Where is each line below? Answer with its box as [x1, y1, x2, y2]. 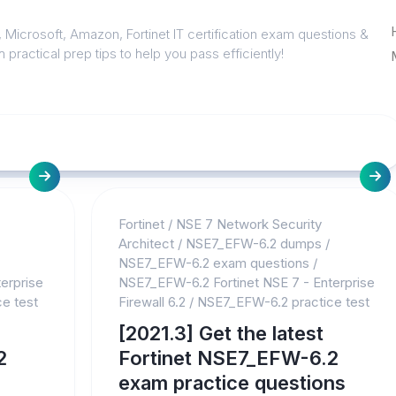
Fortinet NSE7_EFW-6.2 [118, 346, 339, 369]
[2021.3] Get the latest [118, 322, 324, 345]
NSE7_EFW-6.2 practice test [196, 293, 369, 310]
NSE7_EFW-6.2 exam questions [118, 255, 309, 271]
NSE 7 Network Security [175, 216, 322, 232]
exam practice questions [118, 371, 346, 394]
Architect [118, 235, 174, 252]
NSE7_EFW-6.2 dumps [185, 235, 322, 252]
